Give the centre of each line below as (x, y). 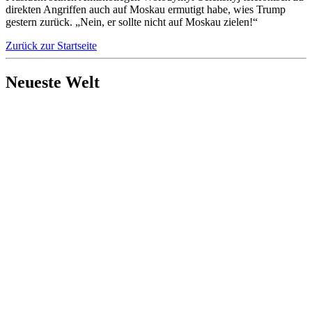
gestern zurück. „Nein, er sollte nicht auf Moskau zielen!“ (132, 22)
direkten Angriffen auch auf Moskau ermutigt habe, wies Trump (146, 9)
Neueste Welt (53, 82)
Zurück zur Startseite (51, 45)
